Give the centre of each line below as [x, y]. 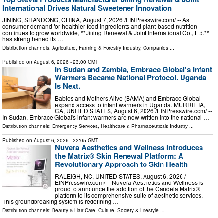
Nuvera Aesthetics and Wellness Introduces [129, 147]
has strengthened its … [33, 39]
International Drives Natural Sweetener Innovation [87, 8]
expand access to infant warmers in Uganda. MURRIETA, [130, 104]
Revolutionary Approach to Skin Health [121, 164]
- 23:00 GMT [83, 62]
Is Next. [68, 86]
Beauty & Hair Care [74, 210]
